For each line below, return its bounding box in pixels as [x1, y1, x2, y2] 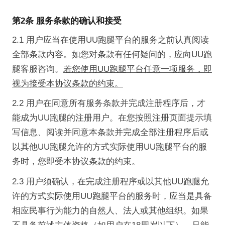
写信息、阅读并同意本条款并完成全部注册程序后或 [12, 128, 208, 138]
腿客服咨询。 [12, 64, 63, 74]
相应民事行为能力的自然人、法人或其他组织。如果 [12, 206, 208, 216]
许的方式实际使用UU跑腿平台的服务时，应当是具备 [12, 191, 212, 201]
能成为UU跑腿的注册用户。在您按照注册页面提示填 [12, 113, 212, 123]
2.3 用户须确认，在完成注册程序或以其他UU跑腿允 [12, 177, 209, 187]
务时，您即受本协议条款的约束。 [12, 157, 140, 167]
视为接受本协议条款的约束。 [12, 78, 123, 88]
